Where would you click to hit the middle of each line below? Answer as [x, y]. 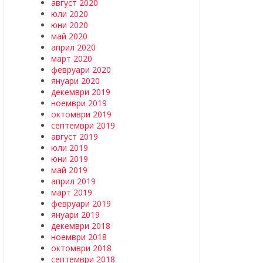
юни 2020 [70, 25]
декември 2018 [81, 226]
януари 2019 [75, 215]
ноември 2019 [79, 103]
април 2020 [73, 47]
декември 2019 [81, 92]
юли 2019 [70, 148]
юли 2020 [70, 14]
